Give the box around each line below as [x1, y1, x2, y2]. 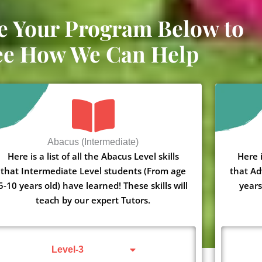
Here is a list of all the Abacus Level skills [7, 150, 179, 162]
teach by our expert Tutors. [36, 194, 151, 206]
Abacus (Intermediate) [47, 136, 139, 147]
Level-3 [51, 244, 84, 254]
